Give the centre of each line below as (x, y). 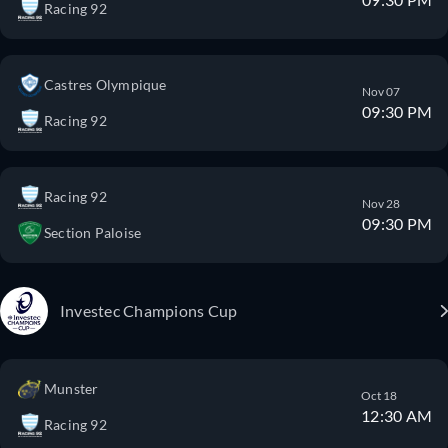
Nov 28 (381, 203)
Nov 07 (381, 91)
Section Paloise (93, 232)
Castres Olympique (105, 84)
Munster (71, 388)
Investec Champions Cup (149, 310)
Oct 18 (379, 395)
